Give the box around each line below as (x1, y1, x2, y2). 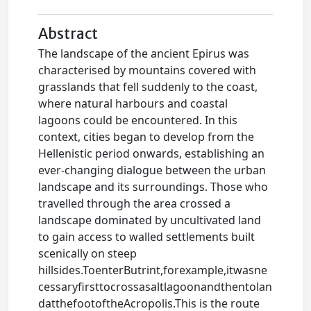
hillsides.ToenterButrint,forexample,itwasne (38, 262, 268, 278)
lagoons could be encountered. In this (38, 112, 238, 128)
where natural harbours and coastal (38, 96, 228, 112)
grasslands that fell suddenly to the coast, (38, 79, 258, 95)
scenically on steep (38, 246, 137, 262)
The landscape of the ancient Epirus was (38, 46, 250, 62)
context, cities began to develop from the (38, 129, 255, 145)
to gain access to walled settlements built (38, 229, 255, 245)
